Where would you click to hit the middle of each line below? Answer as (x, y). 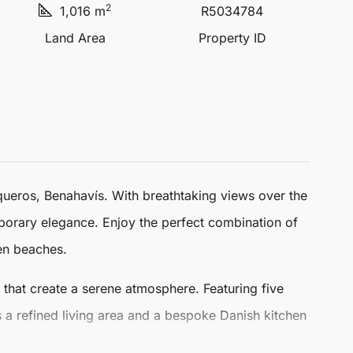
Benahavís (74, 195)
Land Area (75, 38)
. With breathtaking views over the (206, 195)
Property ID (232, 38)
